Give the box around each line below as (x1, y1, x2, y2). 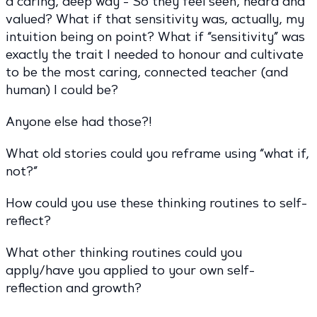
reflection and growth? (6, 280, 142, 296)
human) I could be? (6, 82, 118, 98)
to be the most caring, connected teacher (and (6, 64, 288, 81)
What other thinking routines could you (6, 245, 242, 261)
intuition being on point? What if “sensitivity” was (6, 29, 305, 45)
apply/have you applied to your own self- (6, 263, 255, 279)
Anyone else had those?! (6, 114, 156, 130)
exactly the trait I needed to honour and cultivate (6, 47, 304, 63)
